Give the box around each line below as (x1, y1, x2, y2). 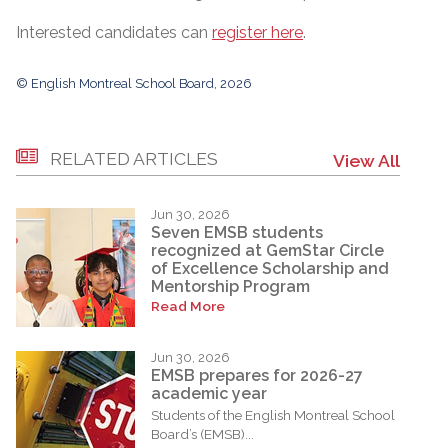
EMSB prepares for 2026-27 (151, 365, 363, 385)
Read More (151, 297, 225, 314)
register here (212, 22, 303, 42)
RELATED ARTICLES (50, 147, 218, 169)
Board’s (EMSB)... (151, 425, 254, 442)
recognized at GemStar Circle (151, 240, 384, 260)
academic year (151, 383, 267, 403)
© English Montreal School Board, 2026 (16, 75, 252, 91)
